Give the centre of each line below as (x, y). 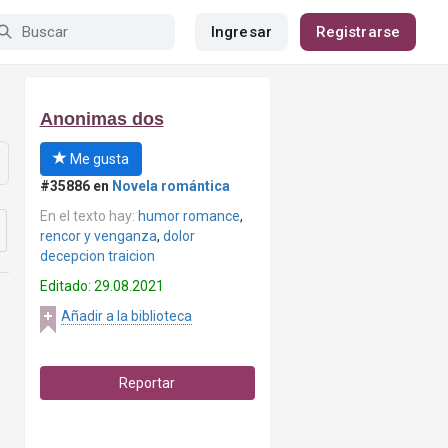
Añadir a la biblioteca (126, 316)
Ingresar (241, 32)
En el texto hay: (88, 216)
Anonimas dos (101, 119)
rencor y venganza (98, 236)
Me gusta (97, 159)
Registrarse (357, 32)
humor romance (188, 216)
